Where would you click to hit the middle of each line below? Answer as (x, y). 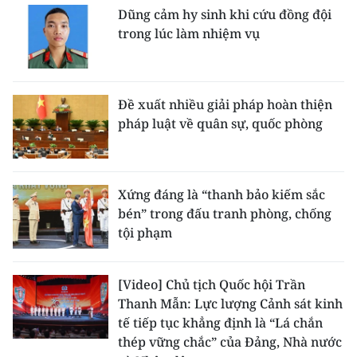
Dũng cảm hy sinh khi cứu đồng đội (225, 14)
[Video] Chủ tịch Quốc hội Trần (212, 284)
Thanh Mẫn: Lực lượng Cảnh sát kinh (230, 304)
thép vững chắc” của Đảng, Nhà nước (230, 342)
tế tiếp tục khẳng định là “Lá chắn (220, 323)
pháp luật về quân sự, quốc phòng (220, 124)
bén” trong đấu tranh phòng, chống (225, 214)
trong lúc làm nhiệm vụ (189, 33)
